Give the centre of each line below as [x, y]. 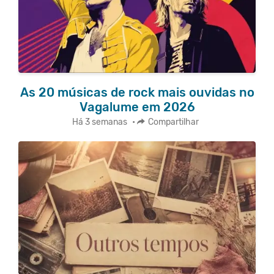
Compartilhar [173, 122]
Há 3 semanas [100, 122]
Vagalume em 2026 [137, 107]
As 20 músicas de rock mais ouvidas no [137, 92]
